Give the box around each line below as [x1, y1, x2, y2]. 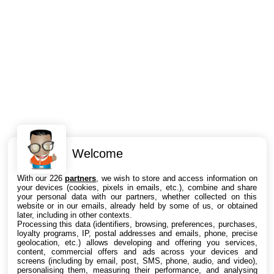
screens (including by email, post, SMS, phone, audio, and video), [17, 256, 257, 265]
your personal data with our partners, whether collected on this [17, 191, 257, 201]
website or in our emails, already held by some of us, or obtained [17, 201, 257, 210]
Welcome [72, 146, 123, 160]
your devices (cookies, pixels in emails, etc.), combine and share [17, 182, 257, 192]
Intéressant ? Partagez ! [28, 155, 168, 171]
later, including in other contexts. [17, 210, 132, 220]
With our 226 [17, 173, 65, 183]
